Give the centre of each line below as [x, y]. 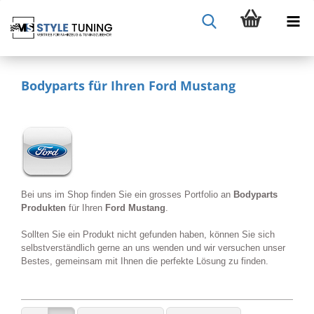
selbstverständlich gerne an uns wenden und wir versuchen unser [153, 248]
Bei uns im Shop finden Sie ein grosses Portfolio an [127, 194]
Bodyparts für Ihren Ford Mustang [128, 86]
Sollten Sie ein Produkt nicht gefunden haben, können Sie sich [148, 234]
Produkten [45, 208]
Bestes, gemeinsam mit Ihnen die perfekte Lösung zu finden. [145, 261]
